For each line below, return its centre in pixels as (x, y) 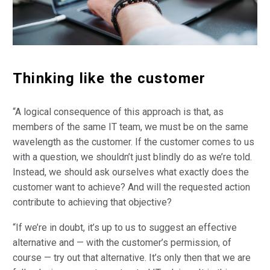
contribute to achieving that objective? (92, 202)
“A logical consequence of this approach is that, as (118, 111)
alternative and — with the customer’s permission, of (122, 243)
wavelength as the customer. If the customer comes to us (133, 142)
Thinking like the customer (109, 78)
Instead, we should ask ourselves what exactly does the (131, 172)
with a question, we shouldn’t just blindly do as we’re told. (132, 157)
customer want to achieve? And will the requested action (131, 187)
